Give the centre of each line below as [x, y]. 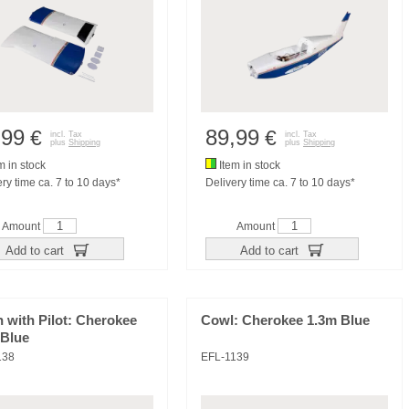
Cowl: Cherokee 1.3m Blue [285, 320]
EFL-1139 [225, 357]
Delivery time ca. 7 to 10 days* [280, 183]
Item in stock [248, 165]
